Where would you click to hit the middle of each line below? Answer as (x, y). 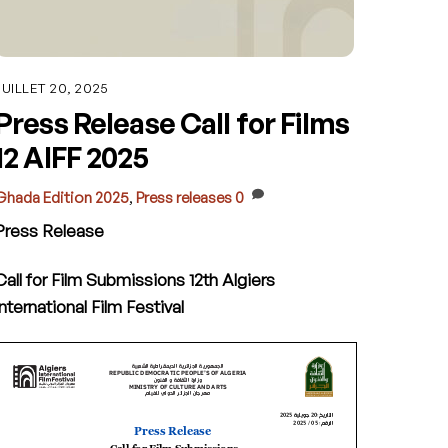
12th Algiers (232, 280)
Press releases (184, 197)
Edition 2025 (86, 197)
